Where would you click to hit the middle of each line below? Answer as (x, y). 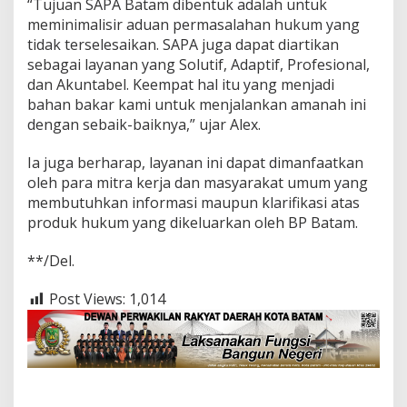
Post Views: (87, 299)
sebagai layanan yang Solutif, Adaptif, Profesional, (199, 65)
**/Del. (51, 261)
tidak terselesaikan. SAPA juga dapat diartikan (183, 45)
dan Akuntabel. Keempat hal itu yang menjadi (181, 84)
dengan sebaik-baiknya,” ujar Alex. (144, 124)
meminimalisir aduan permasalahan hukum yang (194, 25)
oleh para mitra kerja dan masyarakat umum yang (198, 183)
